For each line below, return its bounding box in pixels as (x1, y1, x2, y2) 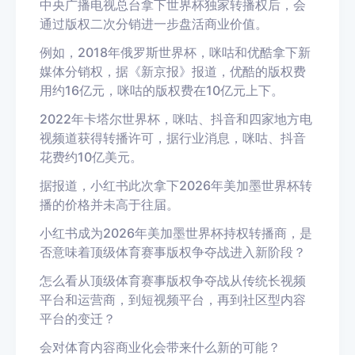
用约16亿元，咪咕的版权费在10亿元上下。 (40, 82, 284, 98)
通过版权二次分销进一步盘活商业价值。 (40, 16, 268, 32)
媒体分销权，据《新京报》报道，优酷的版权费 (40, 63, 306, 79)
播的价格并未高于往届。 (40, 197, 179, 212)
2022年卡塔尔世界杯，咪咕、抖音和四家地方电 (40, 111, 312, 127)
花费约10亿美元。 (40, 149, 143, 165)
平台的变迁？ (40, 311, 116, 326)
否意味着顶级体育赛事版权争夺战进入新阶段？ (40, 244, 306, 260)
